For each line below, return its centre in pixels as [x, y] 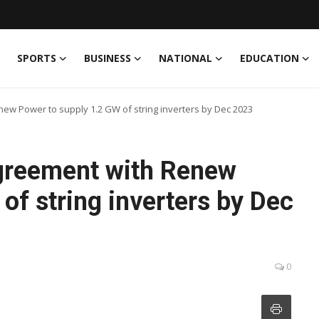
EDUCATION [270, 58]
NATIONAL [185, 58]
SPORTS [37, 58]
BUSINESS [108, 58]
